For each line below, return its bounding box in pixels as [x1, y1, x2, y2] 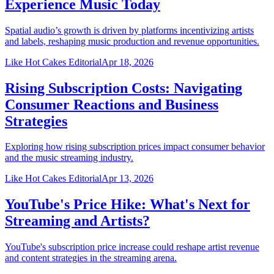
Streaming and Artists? [5, 213, 150, 229]
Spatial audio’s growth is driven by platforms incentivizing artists [5, 24, 254, 35]
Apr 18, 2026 [102, 56, 154, 67]
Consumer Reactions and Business [5, 96, 218, 113]
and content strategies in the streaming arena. [5, 253, 177, 264]
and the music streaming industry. [5, 152, 133, 163]
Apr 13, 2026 [102, 173, 154, 184]
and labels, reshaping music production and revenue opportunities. [5, 35, 259, 46]
